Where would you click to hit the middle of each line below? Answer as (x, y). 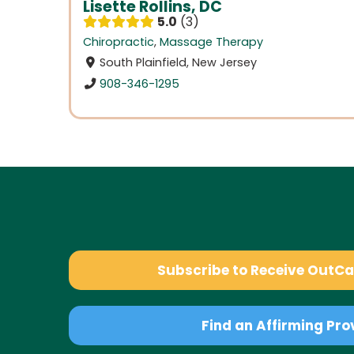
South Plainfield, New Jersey (179, 63)
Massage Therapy (211, 42)
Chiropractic (119, 42)
